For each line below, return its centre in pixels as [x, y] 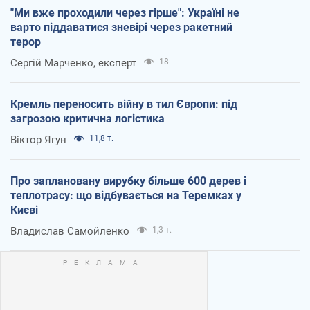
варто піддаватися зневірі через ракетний [121, 27]
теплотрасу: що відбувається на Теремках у [126, 195]
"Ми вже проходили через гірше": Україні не [125, 12]
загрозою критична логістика [88, 118]
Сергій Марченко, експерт [73, 63]
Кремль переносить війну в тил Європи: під [124, 104]
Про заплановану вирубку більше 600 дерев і [128, 181]
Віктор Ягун [38, 139]
